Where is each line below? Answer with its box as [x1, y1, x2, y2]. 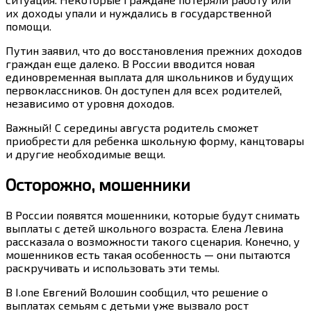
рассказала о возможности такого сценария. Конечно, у [6, 235, 300, 249]
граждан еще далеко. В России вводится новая [6, 57, 255, 71]
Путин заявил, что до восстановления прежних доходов [6, 44, 302, 58]
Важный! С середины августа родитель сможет [6, 121, 258, 135]
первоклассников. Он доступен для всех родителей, [6, 83, 282, 97]
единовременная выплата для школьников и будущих [6, 70, 294, 84]
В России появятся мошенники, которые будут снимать [6, 208, 300, 222]
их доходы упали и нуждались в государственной [6, 6, 271, 20]
